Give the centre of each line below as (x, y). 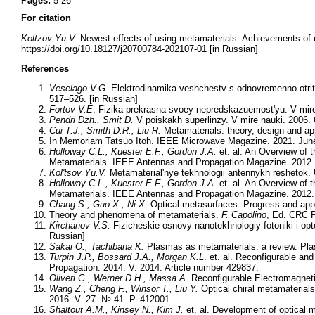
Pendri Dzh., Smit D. (91, 120)
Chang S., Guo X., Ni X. (98, 205)
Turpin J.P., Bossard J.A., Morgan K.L (127, 257)
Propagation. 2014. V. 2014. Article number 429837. (154, 268)
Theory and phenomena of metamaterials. (135, 215)
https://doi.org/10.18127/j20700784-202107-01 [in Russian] (140, 49)
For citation (46, 18)
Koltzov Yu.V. (51, 38)
